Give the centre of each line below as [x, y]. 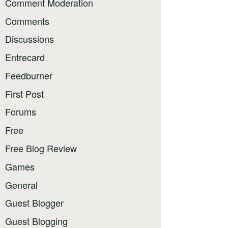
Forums [21, 112]
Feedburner [29, 75]
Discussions [30, 39]
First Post [24, 93]
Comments [27, 21]
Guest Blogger [34, 203]
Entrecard [25, 57]
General [21, 184]
